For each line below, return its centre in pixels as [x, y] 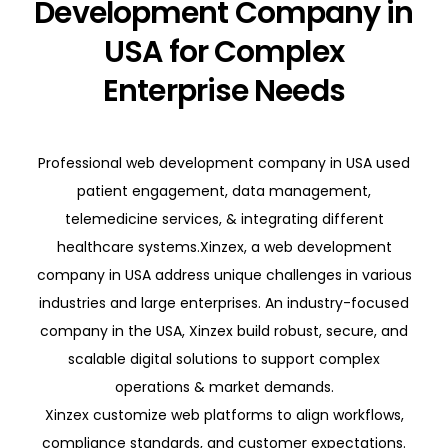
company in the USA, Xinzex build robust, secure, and [224, 330]
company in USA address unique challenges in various [224, 274]
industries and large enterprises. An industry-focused [224, 302]
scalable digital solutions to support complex [224, 358]
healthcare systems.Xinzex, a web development [224, 246]
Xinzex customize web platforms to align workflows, [224, 414]
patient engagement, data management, [224, 190]
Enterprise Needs [224, 90]
